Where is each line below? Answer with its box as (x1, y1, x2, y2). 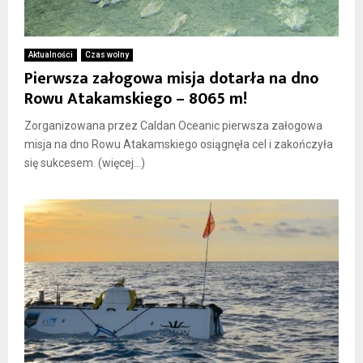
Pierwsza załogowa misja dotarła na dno (24, 65, 318, 93)
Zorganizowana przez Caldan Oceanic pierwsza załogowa (24, 119, 322, 133)
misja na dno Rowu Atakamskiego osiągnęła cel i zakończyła (24, 138, 333, 152)
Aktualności (28, 50, 73, 60)
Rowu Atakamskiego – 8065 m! (24, 85, 247, 113)
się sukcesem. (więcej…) (24, 156, 145, 170)
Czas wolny (85, 50, 129, 60)
